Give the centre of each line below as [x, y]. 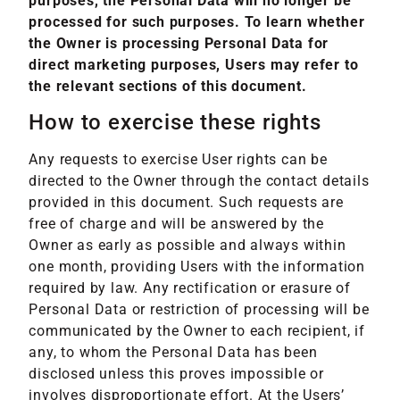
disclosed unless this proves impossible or [177, 373]
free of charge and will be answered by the [177, 223]
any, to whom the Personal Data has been [173, 352]
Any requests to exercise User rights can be [178, 159]
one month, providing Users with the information [197, 266]
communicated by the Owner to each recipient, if [197, 330]
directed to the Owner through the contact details [199, 180]
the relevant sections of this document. [168, 86]
